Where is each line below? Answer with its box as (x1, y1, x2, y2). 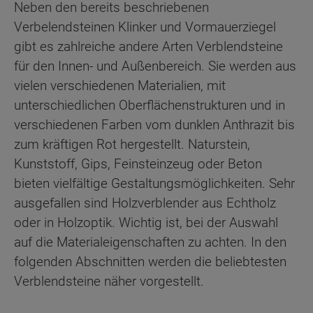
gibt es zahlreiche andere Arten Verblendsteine (14, 38, 283, 54)
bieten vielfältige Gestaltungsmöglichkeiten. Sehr (14, 175, 295, 191)
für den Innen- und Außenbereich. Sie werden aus (14, 58, 296, 74)
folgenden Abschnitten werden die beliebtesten (14, 254, 286, 270)
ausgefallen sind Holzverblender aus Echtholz (14, 195, 276, 211)
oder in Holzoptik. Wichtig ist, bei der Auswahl (14, 214, 278, 231)
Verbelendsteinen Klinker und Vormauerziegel (14, 19, 276, 35)
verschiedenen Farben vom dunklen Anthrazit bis (14, 117, 295, 133)
